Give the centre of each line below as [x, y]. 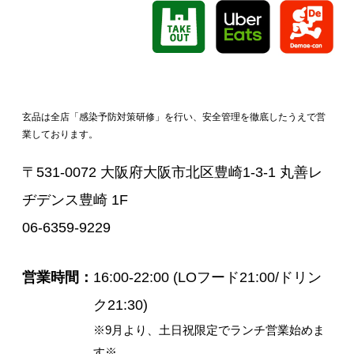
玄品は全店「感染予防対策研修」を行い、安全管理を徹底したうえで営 [174, 117]
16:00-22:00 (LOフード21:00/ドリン [207, 278]
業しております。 [60, 134]
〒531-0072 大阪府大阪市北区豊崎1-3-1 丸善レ [172, 173]
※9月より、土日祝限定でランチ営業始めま [209, 331]
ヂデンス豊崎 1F [75, 200]
